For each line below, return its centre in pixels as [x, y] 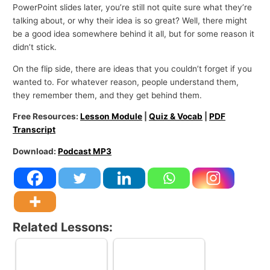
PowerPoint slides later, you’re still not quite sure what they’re [133, 8]
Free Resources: [47, 117]
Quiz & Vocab [176, 117]
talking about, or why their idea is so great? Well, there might [130, 21]
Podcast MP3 [85, 152]
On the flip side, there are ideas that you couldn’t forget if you [133, 68]
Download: [36, 152]
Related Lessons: [63, 227]
